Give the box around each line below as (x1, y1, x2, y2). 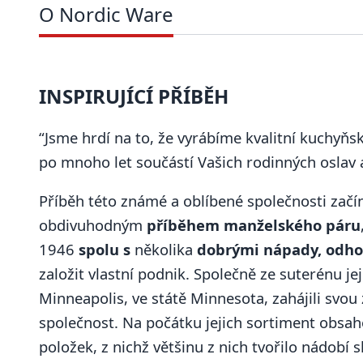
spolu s (79, 239, 130, 260)
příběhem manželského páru (143, 215, 361, 236)
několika (130, 239, 197, 260)
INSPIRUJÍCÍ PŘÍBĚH (39, 82, 228, 109)
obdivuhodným (39, 215, 143, 236)
